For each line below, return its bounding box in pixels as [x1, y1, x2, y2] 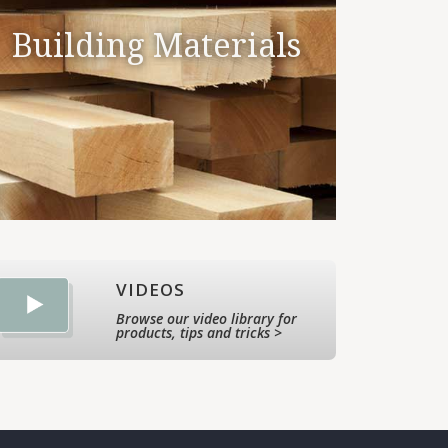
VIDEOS [116, 278, 185, 301]
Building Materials [11, 27, 301, 65]
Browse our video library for [116, 309, 297, 328]
